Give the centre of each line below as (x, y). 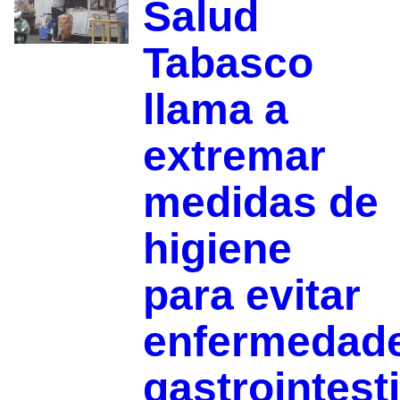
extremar (234, 155)
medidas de (260, 202)
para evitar (251, 295)
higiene (217, 248)
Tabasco (228, 62)
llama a (215, 109)
